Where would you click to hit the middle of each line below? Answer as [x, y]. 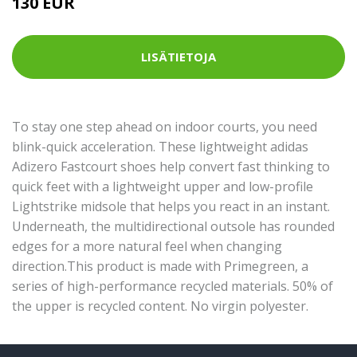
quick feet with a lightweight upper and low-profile [163, 186]
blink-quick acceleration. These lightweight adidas [160, 146]
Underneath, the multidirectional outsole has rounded [173, 226]
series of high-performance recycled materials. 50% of [173, 286]
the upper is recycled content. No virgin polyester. [160, 306]
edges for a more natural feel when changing [147, 246]
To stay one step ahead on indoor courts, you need [165, 126]
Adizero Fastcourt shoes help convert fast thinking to [171, 166]
